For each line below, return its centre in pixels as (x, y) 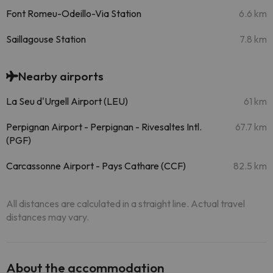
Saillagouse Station (46, 39)
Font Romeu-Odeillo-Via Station (74, 13)
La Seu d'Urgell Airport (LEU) (67, 101)
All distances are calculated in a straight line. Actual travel (126, 204)
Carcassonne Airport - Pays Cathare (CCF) (96, 166)
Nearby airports (61, 76)
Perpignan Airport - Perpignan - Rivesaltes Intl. (104, 127)
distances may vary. (48, 217)
